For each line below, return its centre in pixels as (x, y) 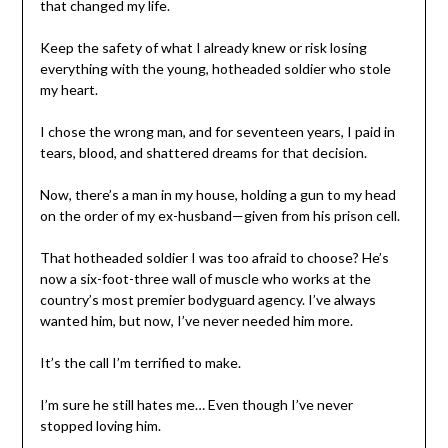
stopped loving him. (100, 425)
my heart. (68, 89)
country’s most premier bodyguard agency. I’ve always (207, 299)
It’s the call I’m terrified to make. (140, 362)
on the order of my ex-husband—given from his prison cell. (219, 215)
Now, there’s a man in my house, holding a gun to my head (217, 194)
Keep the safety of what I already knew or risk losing (203, 47)
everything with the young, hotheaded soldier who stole (215, 68)
